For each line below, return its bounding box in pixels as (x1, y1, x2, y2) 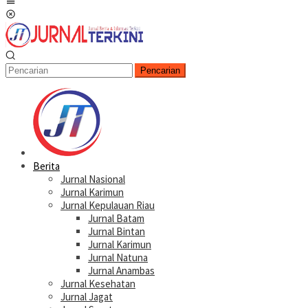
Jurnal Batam (88, 212, 144, 225)
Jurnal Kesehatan (60, 277, 135, 290)
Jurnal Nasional (60, 173, 125, 186)
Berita (33, 159, 60, 173)
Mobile (15, 8, 43, 21)
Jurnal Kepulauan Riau (60, 199, 155, 212)
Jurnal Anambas (88, 264, 155, 277)
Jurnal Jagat (60, 290, 113, 303)
